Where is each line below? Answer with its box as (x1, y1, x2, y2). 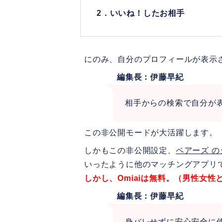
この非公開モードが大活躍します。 (84, 128, 218, 137)
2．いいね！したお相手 (97, 8, 185, 17)
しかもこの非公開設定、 (84, 146, 176, 155)
